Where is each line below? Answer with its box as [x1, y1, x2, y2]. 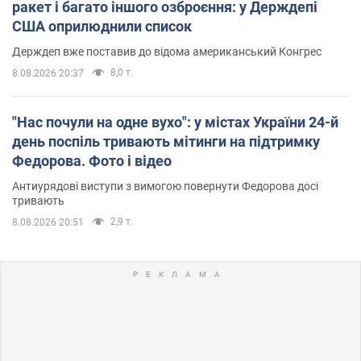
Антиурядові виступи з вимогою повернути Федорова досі [12, 179, 318, 193]
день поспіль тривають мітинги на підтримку [12, 132, 320, 150]
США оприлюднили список [12, 17, 192, 35]
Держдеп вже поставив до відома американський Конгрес [12, 44, 322, 58]
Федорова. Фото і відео [12, 151, 172, 169]
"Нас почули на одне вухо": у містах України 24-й [12, 113, 338, 131]
